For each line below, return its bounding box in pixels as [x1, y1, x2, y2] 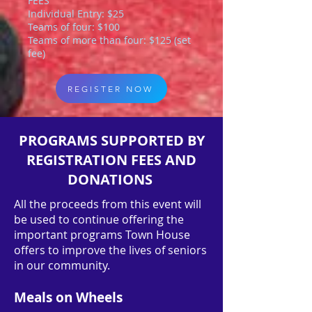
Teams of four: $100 [28, 20, 120, 33]
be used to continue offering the [14, 212, 184, 227]
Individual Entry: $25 [28, 7, 124, 20]
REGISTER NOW [67, 83, 153, 94]
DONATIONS [67, 170, 156, 189]
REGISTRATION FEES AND [26, 150, 196, 169]
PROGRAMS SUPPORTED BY [18, 131, 205, 150]
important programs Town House [14, 227, 190, 242]
